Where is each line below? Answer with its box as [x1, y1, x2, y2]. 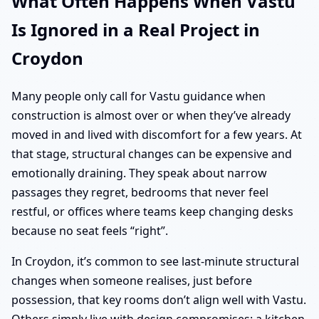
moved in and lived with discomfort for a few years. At [11, 127, 302, 143]
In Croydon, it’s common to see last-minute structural [11, 253, 299, 270]
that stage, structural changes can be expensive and [11, 146, 292, 162]
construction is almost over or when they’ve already [11, 108, 291, 124]
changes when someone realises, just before [11, 273, 252, 289]
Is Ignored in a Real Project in [11, 18, 260, 42]
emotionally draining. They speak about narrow [11, 165, 267, 182]
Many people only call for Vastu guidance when [11, 88, 266, 105]
